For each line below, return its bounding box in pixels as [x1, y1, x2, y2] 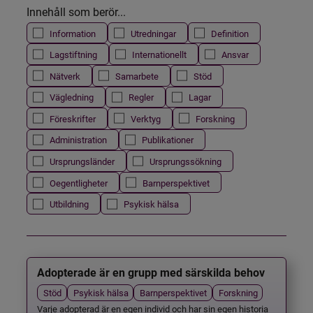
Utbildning [50, 198, 89, 210]
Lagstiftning [50, 48, 97, 61]
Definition [211, 27, 249, 39]
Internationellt [132, 48, 187, 61]
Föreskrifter [50, 112, 96, 124]
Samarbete [115, 69, 159, 82]
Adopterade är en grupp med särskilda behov [37, 266, 265, 280]
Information [50, 27, 96, 39]
